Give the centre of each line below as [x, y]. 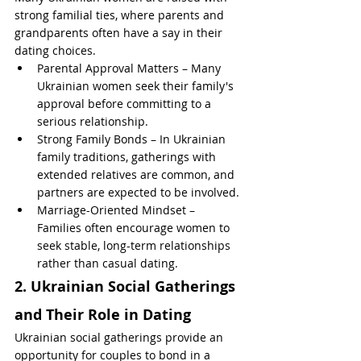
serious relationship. [93, 121]
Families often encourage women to [135, 228]
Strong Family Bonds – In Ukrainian [133, 139]
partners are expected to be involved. [138, 192]
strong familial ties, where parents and [121, 15]
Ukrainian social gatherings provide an [120, 337]
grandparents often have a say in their [120, 33]
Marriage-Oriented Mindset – [118, 210]
